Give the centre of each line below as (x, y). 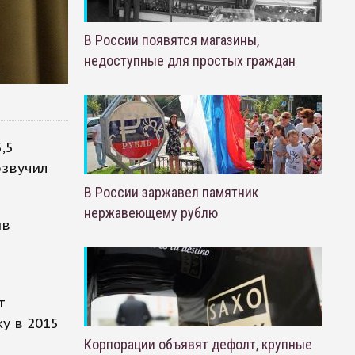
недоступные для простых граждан (189, 61)
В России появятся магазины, (171, 40)
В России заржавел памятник (171, 192)
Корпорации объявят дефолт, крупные (198, 344)
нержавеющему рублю (151, 213)
